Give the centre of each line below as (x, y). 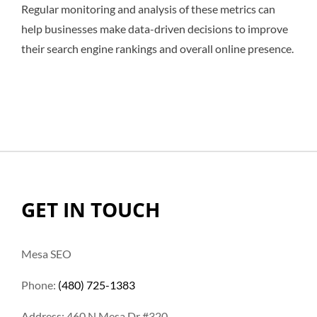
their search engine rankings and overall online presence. (157, 48)
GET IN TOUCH (91, 209)
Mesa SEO (46, 253)
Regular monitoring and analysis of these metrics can (148, 8)
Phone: (40, 284)
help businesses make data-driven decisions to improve (155, 28)
